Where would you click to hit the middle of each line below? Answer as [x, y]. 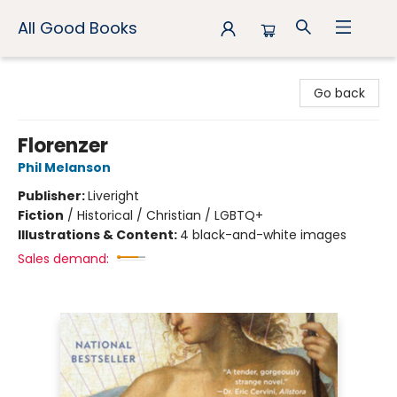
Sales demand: [63, 259]
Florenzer [63, 146]
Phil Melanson [64, 167]
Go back [339, 93]
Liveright [113, 196]
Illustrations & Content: [99, 235]
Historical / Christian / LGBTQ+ [170, 215]
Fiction [41, 215]
